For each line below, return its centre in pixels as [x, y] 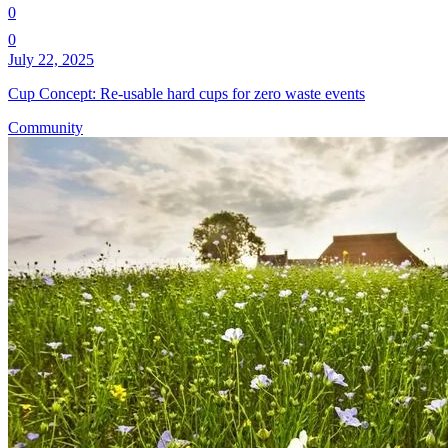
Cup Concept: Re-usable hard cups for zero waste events [186, 93]
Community [45, 127]
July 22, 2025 [51, 59]
